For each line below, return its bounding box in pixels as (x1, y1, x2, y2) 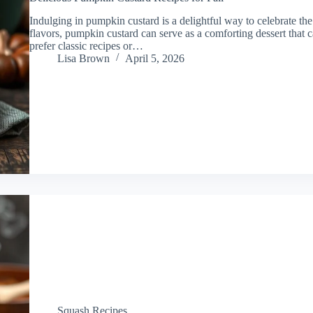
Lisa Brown (57, 52, 110, 64)
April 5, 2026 (124, 52, 184, 64)
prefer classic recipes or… (29, 39, 143, 52)
